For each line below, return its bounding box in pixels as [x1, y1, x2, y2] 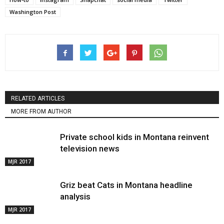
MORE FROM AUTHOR [11, 108, 71, 115]
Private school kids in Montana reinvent [60, 132, 209, 142]
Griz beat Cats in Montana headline [60, 180, 192, 190]
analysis [60, 191, 90, 202]
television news [60, 143, 119, 154]
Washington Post [9, 8, 56, 16]
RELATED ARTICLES [11, 95, 64, 102]
